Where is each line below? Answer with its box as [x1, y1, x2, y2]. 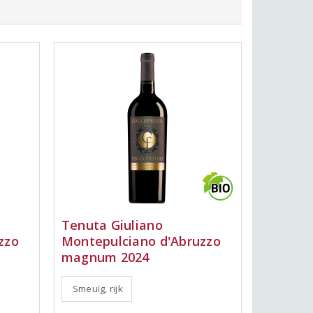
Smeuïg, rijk [72, 282, 124, 295]
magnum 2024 [61, 249, 150, 265]
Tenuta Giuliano [61, 217, 163, 233]
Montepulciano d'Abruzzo [61, 233, 221, 249]
